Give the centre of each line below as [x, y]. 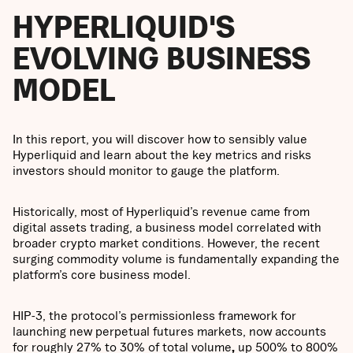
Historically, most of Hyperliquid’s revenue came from [161, 212]
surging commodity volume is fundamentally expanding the [176, 259]
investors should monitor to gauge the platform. [148, 171]
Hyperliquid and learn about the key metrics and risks [162, 155]
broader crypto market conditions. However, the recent [166, 243]
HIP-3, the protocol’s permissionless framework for [154, 316]
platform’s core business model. [102, 275]
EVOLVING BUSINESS [162, 58]
